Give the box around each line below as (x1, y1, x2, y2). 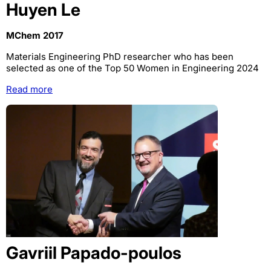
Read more (6, 83, 53, 96)
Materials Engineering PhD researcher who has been (6, 51, 233, 63)
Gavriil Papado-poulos (6, 243, 181, 264)
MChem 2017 (6, 30, 64, 42)
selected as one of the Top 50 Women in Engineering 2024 (6, 62, 259, 74)
